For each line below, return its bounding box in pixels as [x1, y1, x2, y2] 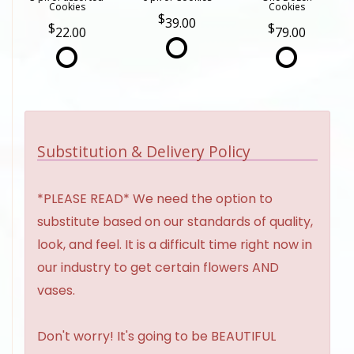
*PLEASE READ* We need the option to [37, 190, 273, 209]
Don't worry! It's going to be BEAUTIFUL [37, 327, 276, 346]
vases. [37, 281, 75, 300]
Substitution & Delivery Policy [37, 141, 250, 163]
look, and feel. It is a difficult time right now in [37, 235, 312, 254]
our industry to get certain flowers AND [37, 258, 279, 277]
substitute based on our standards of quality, [37, 213, 313, 232]
